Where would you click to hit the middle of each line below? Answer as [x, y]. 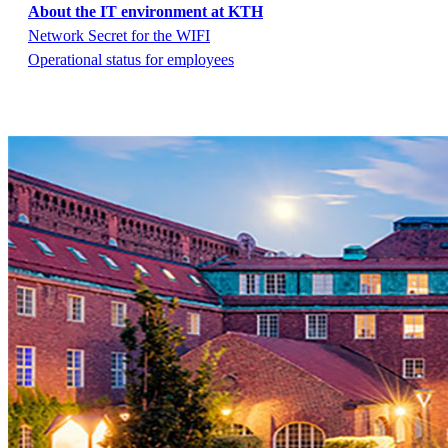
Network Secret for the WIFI [119, 36]
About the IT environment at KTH [145, 12]
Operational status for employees [131, 60]
